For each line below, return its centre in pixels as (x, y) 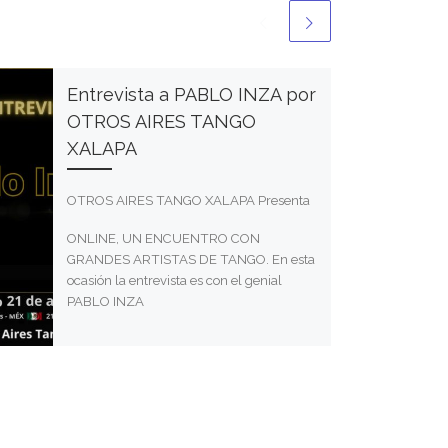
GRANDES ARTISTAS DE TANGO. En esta (190, 259)
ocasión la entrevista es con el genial (174, 280)
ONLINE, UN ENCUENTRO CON (163, 238)
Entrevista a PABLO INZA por (191, 95)
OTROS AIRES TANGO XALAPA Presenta (188, 201)
